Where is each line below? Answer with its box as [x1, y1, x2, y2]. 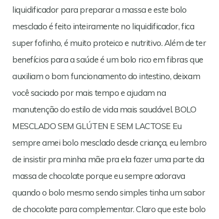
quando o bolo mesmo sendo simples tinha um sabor [12, 187, 205, 197]
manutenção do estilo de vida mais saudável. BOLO [12, 104, 197, 114]
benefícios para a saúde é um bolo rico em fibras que [12, 54, 203, 65]
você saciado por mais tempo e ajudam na [12, 88, 166, 98]
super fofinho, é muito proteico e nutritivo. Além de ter [12, 38, 206, 48]
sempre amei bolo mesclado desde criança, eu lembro [12, 137, 207, 148]
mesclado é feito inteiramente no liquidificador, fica [12, 21, 195, 31]
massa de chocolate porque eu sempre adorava [12, 171, 185, 181]
